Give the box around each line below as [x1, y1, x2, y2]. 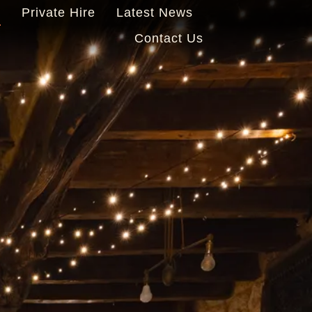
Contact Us [134, 31, 204, 45]
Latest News [116, 6, 194, 19]
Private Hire [22, 6, 96, 19]
